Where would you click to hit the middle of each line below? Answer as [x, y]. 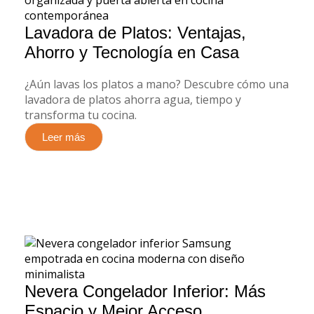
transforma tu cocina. [81, 115]
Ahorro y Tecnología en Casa [132, 52]
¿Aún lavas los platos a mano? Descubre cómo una [157, 84]
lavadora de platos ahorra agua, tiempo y [133, 100]
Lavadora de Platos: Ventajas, [135, 33]
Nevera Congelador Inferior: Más [145, 291]
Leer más [64, 137]
